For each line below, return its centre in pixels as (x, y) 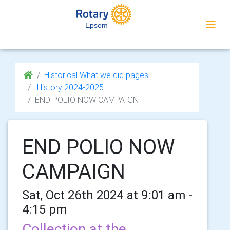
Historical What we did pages (96, 75)
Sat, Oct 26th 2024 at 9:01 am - (107, 195)
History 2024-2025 (69, 87)
